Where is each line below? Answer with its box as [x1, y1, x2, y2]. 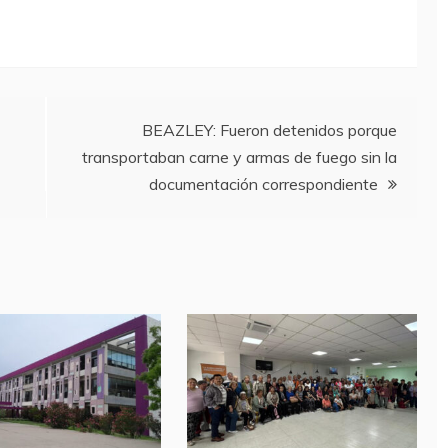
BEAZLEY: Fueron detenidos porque [142, 120, 397, 141]
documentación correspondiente [149, 174, 378, 195]
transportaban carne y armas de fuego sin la [82, 147, 397, 168]
